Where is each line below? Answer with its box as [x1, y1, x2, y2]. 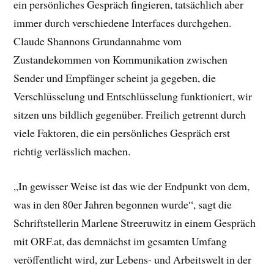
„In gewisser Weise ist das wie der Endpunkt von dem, [13, 178, 250, 193]
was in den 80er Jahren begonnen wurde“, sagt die [13, 196, 232, 212]
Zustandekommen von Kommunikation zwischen [13, 51, 228, 67]
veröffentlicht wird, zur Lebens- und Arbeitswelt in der [13, 251, 252, 267]
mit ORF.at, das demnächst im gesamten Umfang [13, 233, 228, 248]
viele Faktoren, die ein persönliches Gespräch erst [13, 125, 231, 140]
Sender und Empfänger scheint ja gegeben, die [13, 70, 217, 85]
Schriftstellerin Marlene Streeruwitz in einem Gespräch [13, 215, 256, 230]
